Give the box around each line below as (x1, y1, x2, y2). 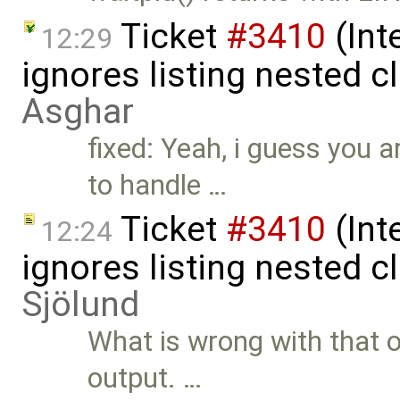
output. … (87, 362, 203, 396)
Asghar (21, 90, 134, 132)
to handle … (87, 168, 228, 202)
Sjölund (21, 284, 139, 326)
